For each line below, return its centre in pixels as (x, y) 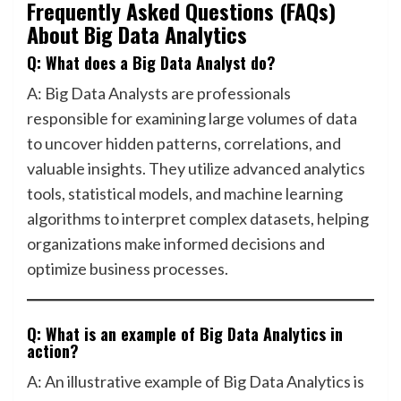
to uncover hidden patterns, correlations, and (184, 143)
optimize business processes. (128, 269)
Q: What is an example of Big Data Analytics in (185, 334)
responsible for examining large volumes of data (192, 118)
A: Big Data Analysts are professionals (159, 93)
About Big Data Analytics (137, 34)
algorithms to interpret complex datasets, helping (198, 218)
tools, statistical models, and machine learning (185, 193)
